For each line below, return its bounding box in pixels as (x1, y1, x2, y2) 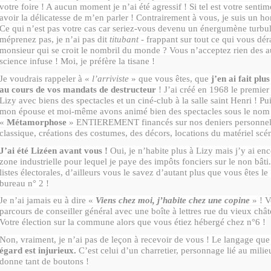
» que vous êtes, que (129, 74, 211, 84)
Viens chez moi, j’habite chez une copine (96, 195, 250, 206)
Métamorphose (4, 117, 67, 128)
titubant (109, 34, 139, 45)
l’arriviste (92, 74, 129, 84)
